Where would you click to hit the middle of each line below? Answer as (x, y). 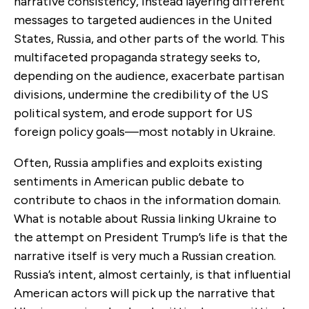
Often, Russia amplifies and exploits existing (138, 162)
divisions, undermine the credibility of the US (141, 94)
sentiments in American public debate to (129, 181)
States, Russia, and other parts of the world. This (149, 38)
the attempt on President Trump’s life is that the (151, 237)
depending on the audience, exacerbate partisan (149, 76)
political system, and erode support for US (133, 113)
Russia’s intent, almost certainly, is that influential (152, 274)
